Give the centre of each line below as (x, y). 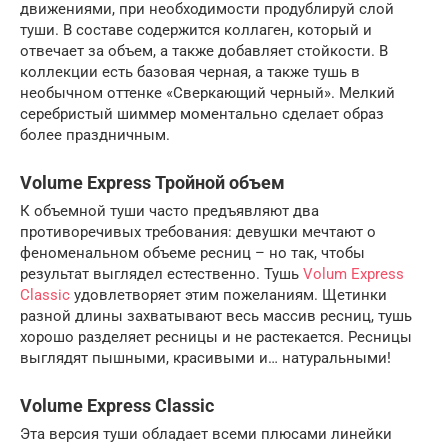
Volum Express (353, 274)
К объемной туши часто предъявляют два (169, 211)
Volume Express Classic (117, 405)
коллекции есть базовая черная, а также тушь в (190, 72)
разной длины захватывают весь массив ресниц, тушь (216, 316)
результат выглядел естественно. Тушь (161, 274)
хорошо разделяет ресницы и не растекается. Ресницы (216, 337)
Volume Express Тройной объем (152, 182)
